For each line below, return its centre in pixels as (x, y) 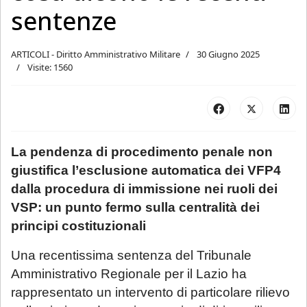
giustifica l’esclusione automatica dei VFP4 (146, 170)
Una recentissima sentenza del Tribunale (131, 255)
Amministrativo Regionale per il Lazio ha (129, 273)
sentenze (64, 21)
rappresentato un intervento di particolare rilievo (150, 292)
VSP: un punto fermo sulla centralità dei (135, 207)
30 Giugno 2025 (228, 54)
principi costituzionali (78, 225)
